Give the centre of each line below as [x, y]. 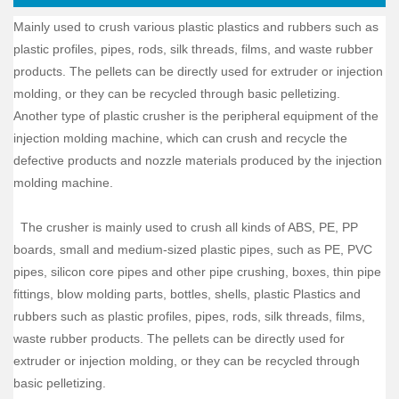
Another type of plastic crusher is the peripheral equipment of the [196, 116]
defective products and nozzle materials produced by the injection [198, 161]
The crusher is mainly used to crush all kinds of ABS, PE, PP [186, 228]
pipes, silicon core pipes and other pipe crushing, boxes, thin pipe [197, 272]
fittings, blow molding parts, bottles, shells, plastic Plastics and [187, 294]
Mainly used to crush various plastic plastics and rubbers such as [196, 27]
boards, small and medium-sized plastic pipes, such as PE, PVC [193, 250]
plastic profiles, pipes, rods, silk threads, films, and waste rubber [193, 49]
